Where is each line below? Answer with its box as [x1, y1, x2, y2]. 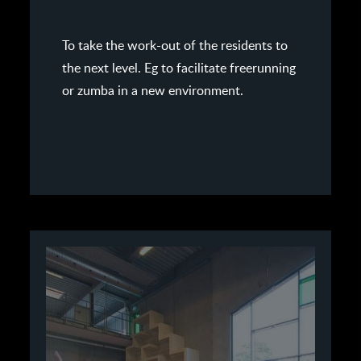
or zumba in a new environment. [61, 81, 243, 98]
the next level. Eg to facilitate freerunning [61, 59, 296, 75]
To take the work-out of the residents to [61, 36, 288, 52]
